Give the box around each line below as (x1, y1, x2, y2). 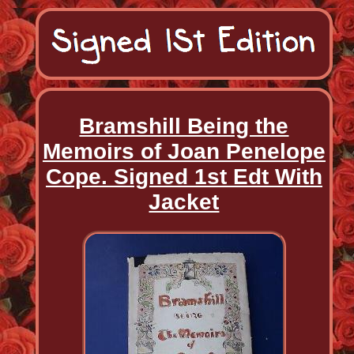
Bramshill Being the (79, 113, 289, 138)
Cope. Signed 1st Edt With (45, 164, 322, 189)
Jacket (149, 189, 220, 214)
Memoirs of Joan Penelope (42, 138, 326, 164)
